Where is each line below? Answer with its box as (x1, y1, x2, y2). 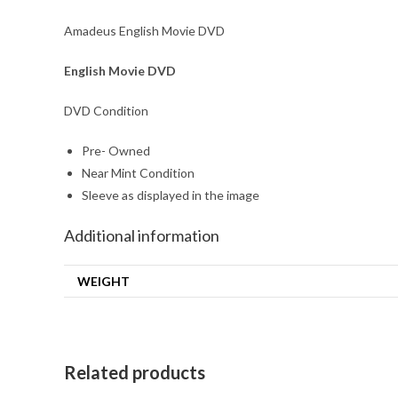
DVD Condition (64, 103, 148, 118)
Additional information (64, 226, 219, 245)
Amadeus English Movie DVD (64, 23, 225, 38)
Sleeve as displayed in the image (82, 187, 259, 203)
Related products (64, 362, 205, 383)
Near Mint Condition (82, 165, 195, 180)
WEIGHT (77, 274, 130, 289)
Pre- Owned (82, 143, 150, 158)
